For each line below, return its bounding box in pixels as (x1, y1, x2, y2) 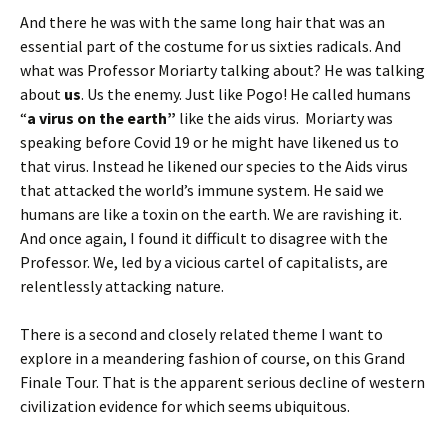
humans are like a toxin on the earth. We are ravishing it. (20, 203, 405, 224)
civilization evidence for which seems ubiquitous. (20, 395, 350, 416)
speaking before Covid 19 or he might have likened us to (20, 131, 399, 152)
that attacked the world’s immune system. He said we (20, 179, 384, 200)
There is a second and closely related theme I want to (20, 323, 383, 344)
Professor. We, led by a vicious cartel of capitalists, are (20, 251, 388, 272)
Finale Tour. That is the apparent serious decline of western (20, 371, 425, 392)
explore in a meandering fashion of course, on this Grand (20, 347, 405, 368)
